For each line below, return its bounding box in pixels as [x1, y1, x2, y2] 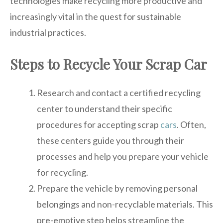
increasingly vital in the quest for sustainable [10, 10, 181, 22]
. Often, [177, 118, 206, 130]
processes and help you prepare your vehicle [37, 150, 209, 162]
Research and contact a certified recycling [37, 87, 201, 98]
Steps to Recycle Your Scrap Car [10, 54, 207, 73]
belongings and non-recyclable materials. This [37, 198, 213, 210]
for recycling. [37, 166, 88, 178]
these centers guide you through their [37, 134, 184, 146]
